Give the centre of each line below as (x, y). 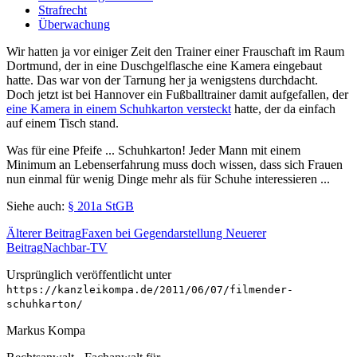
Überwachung (74, 24)
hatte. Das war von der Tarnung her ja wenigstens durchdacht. (164, 80)
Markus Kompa (46, 330)
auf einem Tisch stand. (63, 123)
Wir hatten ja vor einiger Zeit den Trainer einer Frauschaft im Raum (175, 51)
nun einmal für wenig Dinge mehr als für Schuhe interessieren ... (168, 178)
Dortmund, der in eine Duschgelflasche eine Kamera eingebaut (164, 65)
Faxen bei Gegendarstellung (153, 233)
